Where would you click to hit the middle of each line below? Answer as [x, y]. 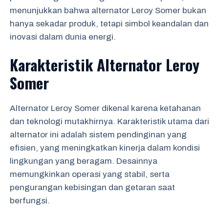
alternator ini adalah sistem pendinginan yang [98, 135]
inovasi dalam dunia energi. [63, 37]
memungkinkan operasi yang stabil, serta [90, 174]
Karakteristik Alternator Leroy [105, 65]
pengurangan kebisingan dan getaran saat [92, 187]
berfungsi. [30, 201]
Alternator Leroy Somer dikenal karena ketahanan [105, 108]
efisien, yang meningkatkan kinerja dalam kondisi [105, 148]
